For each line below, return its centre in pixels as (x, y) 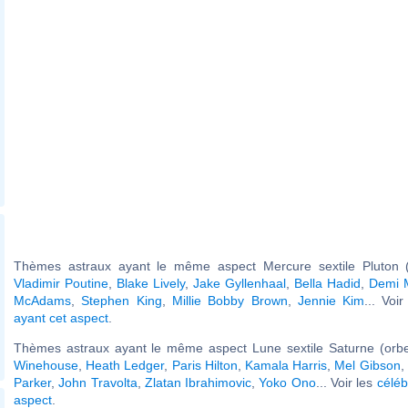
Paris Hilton (204, 365)
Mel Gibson (367, 365)
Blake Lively (151, 283)
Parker (32, 382)
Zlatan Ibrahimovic (198, 382)
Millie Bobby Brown (229, 300)
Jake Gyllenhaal (240, 283)
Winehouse (46, 365)
